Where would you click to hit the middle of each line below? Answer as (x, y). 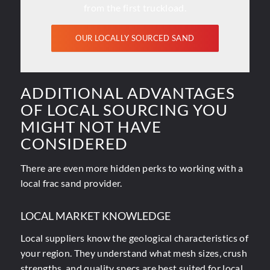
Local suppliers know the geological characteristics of (134, 238)
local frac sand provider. (71, 183)
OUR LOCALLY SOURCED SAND (135, 38)
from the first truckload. (135, 7)
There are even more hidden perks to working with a (132, 168)
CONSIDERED (74, 144)
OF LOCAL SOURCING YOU (124, 110)
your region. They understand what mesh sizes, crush (133, 253)
